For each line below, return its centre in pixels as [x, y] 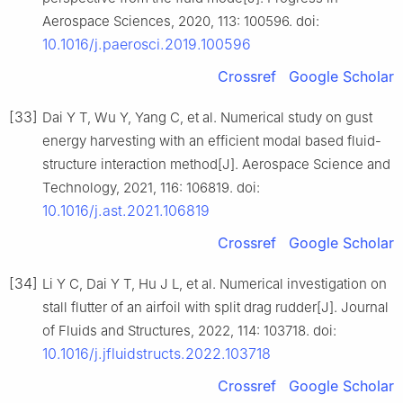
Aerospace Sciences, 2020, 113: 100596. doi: [181, 22]
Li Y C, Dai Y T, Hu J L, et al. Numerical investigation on [215, 284]
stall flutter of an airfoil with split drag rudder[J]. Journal [215, 308]
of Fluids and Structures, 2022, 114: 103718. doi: [189, 331]
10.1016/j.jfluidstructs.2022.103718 [157, 354]
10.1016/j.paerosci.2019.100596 [147, 45]
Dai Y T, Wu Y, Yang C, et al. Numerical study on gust [207, 118]
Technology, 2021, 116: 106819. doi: [151, 188]
